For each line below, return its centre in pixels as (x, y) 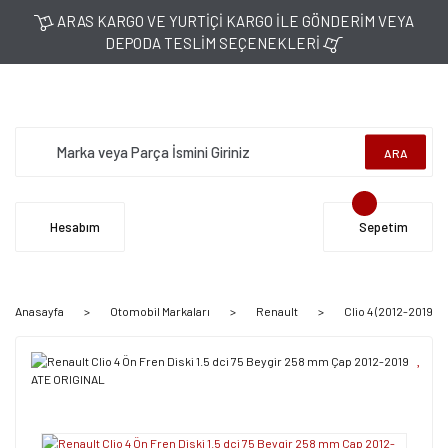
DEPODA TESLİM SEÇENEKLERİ (214, 43)
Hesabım (75, 226)
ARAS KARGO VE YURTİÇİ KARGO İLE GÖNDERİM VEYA (233, 21)
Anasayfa (39, 311)
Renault (277, 311)
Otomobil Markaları (160, 311)
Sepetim (383, 226)
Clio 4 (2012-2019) (390, 311)
